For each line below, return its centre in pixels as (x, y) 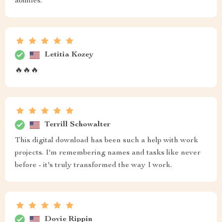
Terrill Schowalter (78, 125)
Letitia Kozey (69, 55)
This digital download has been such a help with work (107, 141)
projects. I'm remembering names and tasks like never (108, 153)
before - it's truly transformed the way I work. (93, 166)
